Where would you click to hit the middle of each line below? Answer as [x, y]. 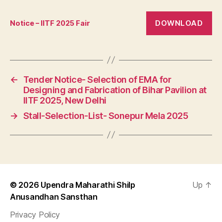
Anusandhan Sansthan [54, 196]
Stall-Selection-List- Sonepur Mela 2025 [106, 115]
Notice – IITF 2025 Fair [50, 23]
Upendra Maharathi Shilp [88, 185]
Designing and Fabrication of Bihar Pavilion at [115, 90]
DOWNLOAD [179, 23]
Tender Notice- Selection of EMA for [97, 79]
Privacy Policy [35, 214]
